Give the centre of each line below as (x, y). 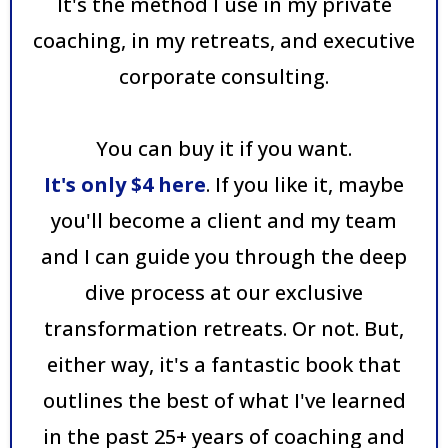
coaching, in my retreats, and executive (224, 40)
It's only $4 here (125, 184)
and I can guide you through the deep (224, 256)
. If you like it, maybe (305, 184)
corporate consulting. (224, 76)
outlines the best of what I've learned (224, 400)
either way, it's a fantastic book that (224, 364)
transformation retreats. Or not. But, (224, 328)
